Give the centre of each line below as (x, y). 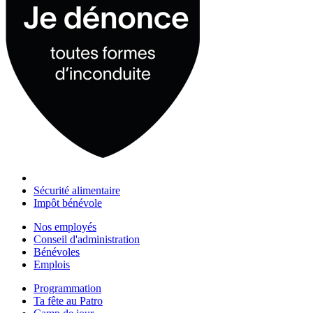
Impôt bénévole (68, 203)
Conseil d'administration (87, 239)
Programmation (67, 288)
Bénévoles (57, 252)
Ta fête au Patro (68, 301)
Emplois (52, 264)
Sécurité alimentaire (77, 190)
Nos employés (65, 227)
